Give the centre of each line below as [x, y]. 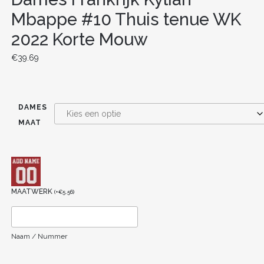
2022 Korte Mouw [79, 39]
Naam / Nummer [39, 236]
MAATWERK [32, 191]
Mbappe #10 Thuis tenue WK [126, 19]
